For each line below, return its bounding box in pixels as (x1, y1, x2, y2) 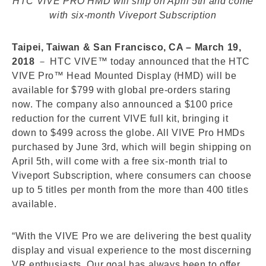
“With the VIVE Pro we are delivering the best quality (12, 231, 252, 241)
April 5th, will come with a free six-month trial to (12, 156, 228, 166)
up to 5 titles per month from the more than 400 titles (12, 185, 249, 195)
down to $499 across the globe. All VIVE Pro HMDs (12, 128, 245, 138)
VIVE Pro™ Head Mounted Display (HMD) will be (12, 71, 237, 81)
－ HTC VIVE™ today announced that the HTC (34, 56, 250, 66)
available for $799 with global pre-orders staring (12, 85, 231, 95)
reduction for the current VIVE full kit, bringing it (12, 113, 229, 123)
